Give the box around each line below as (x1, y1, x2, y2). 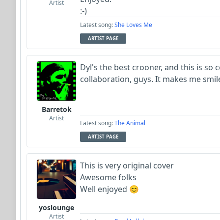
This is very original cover (80, 160, 176, 171)
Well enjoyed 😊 (80, 183, 139, 194)
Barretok (41, 104, 72, 114)
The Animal (114, 118, 145, 127)
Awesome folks (80, 171, 138, 183)
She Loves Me (114, 20, 152, 29)
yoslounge (39, 202, 74, 212)
